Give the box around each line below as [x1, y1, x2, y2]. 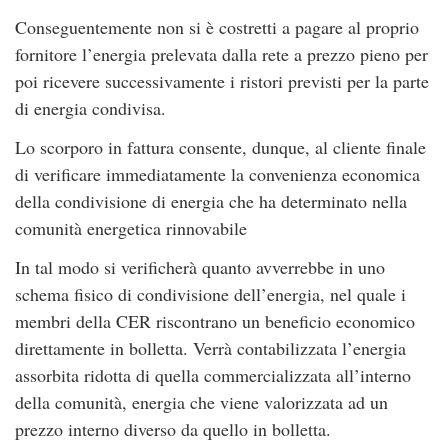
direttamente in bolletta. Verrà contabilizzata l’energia [15, 336, 406, 361]
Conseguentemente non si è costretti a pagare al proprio [15, 15, 419, 40]
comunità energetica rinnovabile [15, 216, 247, 241]
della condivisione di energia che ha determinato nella [15, 189, 407, 214]
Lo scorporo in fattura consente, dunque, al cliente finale [15, 135, 426, 160]
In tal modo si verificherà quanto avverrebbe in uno [15, 255, 385, 280]
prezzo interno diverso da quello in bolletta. [15, 417, 331, 442]
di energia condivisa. [15, 96, 166, 121]
